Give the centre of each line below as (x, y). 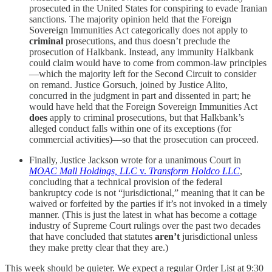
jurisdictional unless (219, 236)
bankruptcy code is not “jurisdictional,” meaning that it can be (147, 192)
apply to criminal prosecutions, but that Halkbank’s (146, 117)
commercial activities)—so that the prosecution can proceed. (144, 139)
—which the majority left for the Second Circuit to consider (143, 73)
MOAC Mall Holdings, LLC (83, 171)
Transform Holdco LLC (194, 171)
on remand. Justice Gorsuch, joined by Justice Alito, (128, 84)
